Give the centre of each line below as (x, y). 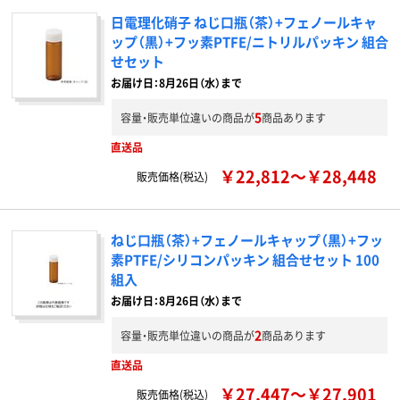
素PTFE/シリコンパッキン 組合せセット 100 (245, 259)
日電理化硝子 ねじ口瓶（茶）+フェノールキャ (244, 22)
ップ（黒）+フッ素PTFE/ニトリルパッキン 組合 (250, 42)
